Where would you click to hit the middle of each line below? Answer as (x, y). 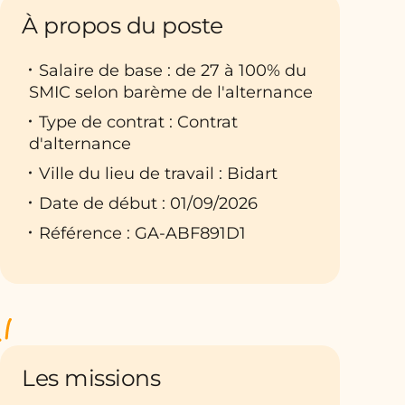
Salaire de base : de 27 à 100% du (173, 70)
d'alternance (80, 143)
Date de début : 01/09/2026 (148, 203)
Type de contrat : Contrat (138, 122)
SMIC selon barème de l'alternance (171, 92)
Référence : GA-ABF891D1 (142, 233)
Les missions (91, 377)
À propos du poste (122, 25)
